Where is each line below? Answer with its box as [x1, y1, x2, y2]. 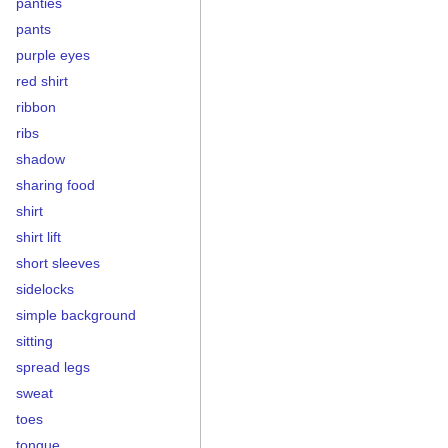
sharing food [16, 177, 95, 193]
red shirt [16, 73, 68, 89]
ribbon [16, 99, 56, 115]
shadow [16, 151, 65, 167]
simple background [16, 307, 136, 323]
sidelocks [16, 281, 74, 297]
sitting [16, 333, 53, 349]
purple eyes [16, 47, 90, 63]
